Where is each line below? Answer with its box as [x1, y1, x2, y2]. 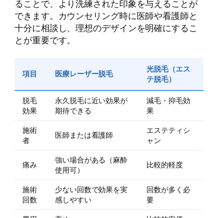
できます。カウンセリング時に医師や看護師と [15, 9, 198, 22]
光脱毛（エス [146, 63, 190, 74]
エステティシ [146, 125, 190, 135]
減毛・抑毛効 [146, 95, 190, 106]
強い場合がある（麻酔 [55, 154, 127, 165]
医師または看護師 [55, 129, 113, 140]
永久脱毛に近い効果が [55, 95, 127, 106]
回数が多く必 [146, 184, 190, 195]
